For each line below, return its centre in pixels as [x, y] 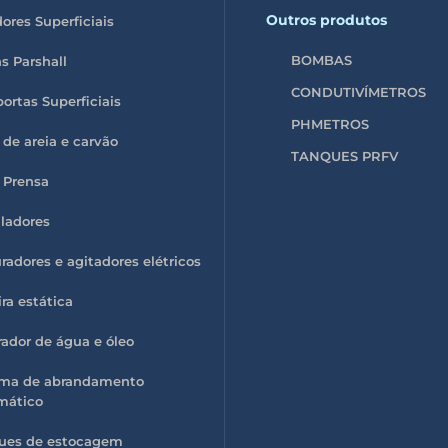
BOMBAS [321, 59]
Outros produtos [326, 19]
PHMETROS [330, 123]
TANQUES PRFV [344, 155]
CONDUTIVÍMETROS [358, 91]
